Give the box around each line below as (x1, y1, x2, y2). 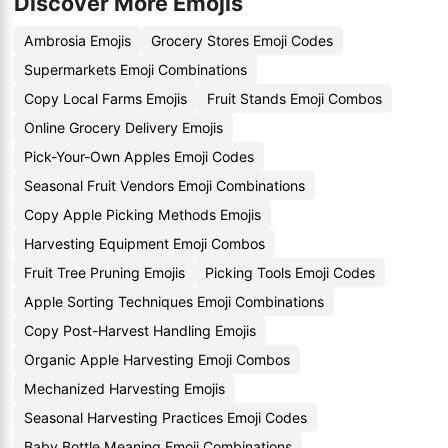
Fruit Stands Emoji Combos (207, 90, 382, 107)
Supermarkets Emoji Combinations (24, 61, 247, 78)
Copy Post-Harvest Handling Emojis (24, 322, 256, 339)
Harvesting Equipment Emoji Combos (24, 235, 265, 252)
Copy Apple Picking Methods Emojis (24, 206, 261, 223)
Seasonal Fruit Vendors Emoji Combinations (24, 177, 305, 194)
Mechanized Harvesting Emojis (24, 380, 225, 397)
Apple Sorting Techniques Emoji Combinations (24, 293, 324, 310)
